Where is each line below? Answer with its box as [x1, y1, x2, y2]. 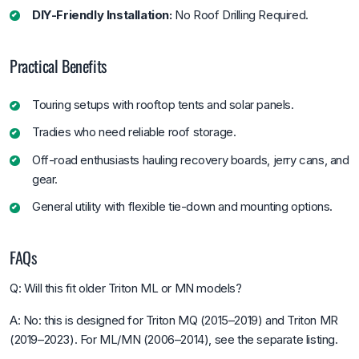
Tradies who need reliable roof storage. [32, 124, 236, 140]
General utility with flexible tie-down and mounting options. [32, 199, 333, 214]
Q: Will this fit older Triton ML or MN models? [10, 280, 242, 296]
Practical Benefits [10, 53, 107, 78]
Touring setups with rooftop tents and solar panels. [32, 96, 294, 112]
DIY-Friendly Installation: [32, 6, 172, 22]
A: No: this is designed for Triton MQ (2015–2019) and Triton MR [10, 312, 338, 328]
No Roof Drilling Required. [171, 6, 309, 22]
